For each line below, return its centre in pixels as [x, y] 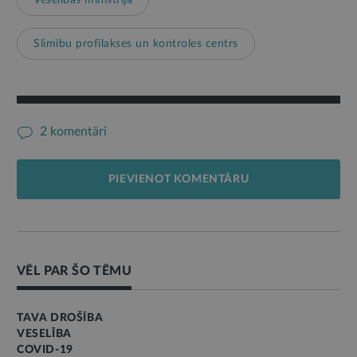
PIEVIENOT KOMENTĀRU [178, 179]
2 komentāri [72, 131]
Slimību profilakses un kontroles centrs [136, 43]
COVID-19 [45, 349]
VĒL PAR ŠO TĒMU [74, 271]
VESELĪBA [44, 333]
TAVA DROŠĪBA [60, 318]
